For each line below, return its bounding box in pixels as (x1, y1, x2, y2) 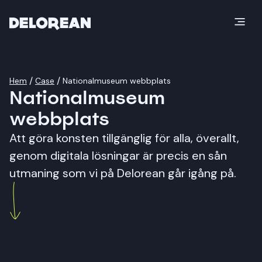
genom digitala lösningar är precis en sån (9, 148, 227, 163)
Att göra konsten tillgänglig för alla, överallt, (9, 130, 239, 146)
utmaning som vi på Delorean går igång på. (9, 166, 236, 181)
